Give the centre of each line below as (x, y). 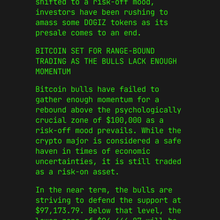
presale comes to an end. (88, 33)
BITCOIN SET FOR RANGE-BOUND (95, 51)
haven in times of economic (93, 151)
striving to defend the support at (108, 200)
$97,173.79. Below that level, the (108, 211)
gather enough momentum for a (97, 100)
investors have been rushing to (102, 12)
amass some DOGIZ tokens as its (102, 23)
